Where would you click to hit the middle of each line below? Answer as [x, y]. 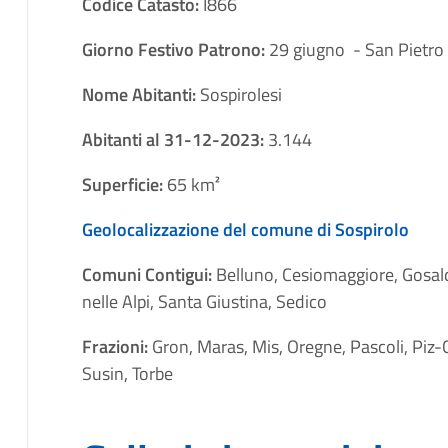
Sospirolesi [240, 94]
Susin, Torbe [127, 373]
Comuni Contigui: [148, 274]
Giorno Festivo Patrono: [175, 49]
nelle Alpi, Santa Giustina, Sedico [204, 301]
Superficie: [124, 184]
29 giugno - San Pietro [356, 49]
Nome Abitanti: [140, 94]
